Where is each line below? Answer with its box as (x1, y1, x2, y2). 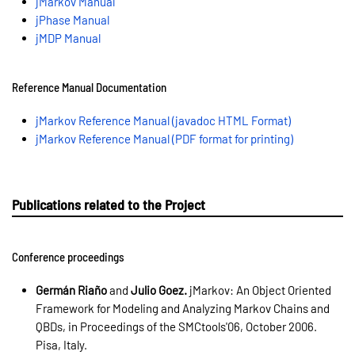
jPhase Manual (36, 13, 109, 28)
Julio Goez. (131, 282, 187, 297)
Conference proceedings (12, 249, 124, 264)
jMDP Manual (36, 31, 101, 46)
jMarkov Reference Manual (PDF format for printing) (36, 132, 293, 147)
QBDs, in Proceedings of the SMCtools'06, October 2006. (36, 319, 317, 334)
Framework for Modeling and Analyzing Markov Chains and (36, 300, 330, 315)
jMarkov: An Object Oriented (187, 282, 331, 297)
